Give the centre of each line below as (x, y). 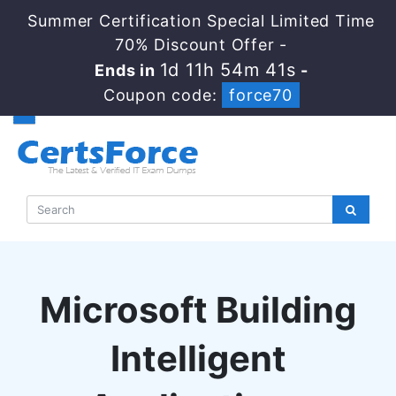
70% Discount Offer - (202, 45)
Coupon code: (163, 95)
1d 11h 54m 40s (228, 70)
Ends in (126, 70)
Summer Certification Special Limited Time (202, 21)
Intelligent (198, 358)
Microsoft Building (198, 310)
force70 (261, 95)
